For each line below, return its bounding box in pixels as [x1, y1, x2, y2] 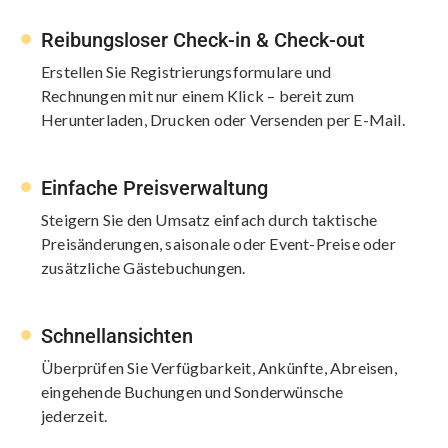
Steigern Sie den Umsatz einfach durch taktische [41, 209, 378, 229]
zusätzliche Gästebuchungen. [41, 257, 246, 277]
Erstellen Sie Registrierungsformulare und [41, 61, 332, 81]
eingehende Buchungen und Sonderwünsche [41, 381, 344, 401]
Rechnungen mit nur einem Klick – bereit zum [41, 85, 355, 105]
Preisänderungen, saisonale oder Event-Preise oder [41, 233, 396, 253]
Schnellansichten [41, 323, 193, 348]
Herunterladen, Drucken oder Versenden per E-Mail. [41, 109, 405, 129]
